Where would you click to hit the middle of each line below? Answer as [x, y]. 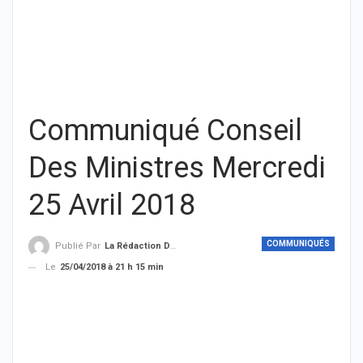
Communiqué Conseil [165, 130]
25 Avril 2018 [112, 205]
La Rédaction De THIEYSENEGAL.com [137, 246]
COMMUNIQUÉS [298, 243]
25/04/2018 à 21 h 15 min [112, 267]
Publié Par [79, 246]
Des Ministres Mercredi [177, 168]
